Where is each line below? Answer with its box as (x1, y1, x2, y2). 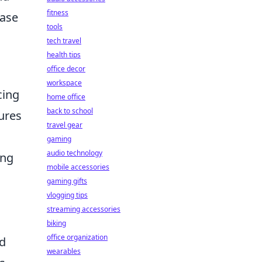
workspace (47, 78, 82, 88)
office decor (47, 64, 85, 74)
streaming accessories (47, 204, 120, 214)
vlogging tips (47, 190, 88, 200)
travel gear (47, 120, 82, 130)
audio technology (47, 148, 102, 158)
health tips (47, 50, 81, 60)
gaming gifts (47, 176, 87, 186)
